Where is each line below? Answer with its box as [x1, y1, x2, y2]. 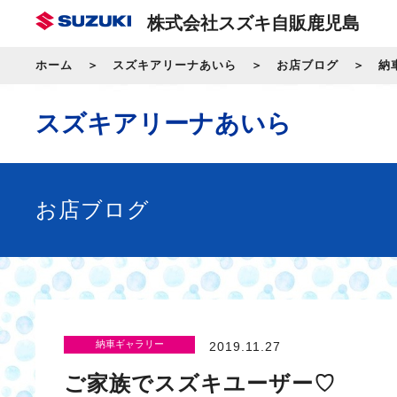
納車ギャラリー [95, 339, 164, 350]
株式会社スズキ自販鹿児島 [147, 13, 360, 33]
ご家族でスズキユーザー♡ [64, 370, 336, 395]
